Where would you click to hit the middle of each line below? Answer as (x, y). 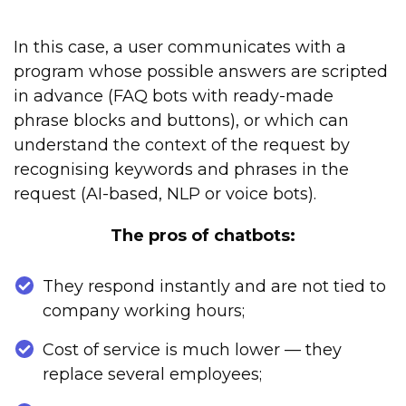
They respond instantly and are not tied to (214, 287)
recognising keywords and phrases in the (181, 170)
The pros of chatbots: (203, 236)
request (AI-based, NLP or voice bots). (165, 194)
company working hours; (144, 311)
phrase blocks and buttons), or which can (181, 121)
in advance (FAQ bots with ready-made (174, 97)
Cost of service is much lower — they (192, 350)
